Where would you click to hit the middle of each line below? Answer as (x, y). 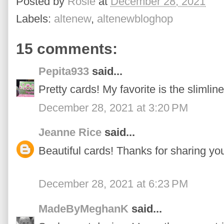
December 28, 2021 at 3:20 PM (113, 107)
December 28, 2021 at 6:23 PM (113, 184)
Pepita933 (64, 71)
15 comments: (67, 48)
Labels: (35, 18)
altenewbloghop (135, 18)
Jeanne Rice (70, 132)
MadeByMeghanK (83, 208)
